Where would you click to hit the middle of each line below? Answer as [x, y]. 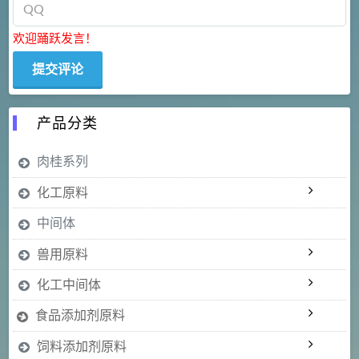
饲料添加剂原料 [81, 345]
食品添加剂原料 [80, 315]
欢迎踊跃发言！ [54, 39]
